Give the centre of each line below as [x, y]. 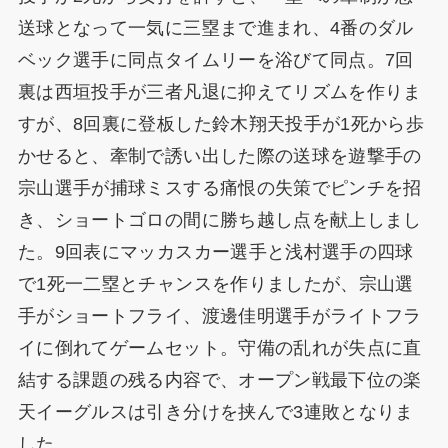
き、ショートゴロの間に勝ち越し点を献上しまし [219, 220]
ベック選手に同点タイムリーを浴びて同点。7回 [215, 60]
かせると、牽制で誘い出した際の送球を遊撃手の [219, 156]
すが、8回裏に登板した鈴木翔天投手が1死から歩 [221, 124]
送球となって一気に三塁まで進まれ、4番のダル [215, 28]
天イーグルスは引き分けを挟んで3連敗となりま [215, 412]
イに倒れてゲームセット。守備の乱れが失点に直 [219, 348]
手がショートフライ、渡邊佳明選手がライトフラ [219, 316]
